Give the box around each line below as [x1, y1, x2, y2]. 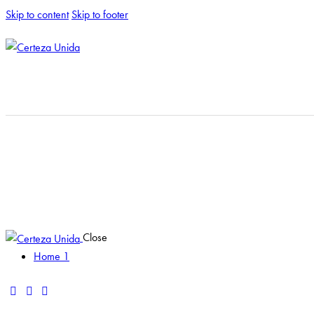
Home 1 [34, 249, 69, 264]
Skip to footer [71, 7, 128, 22]
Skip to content [6, 7, 69, 22]
